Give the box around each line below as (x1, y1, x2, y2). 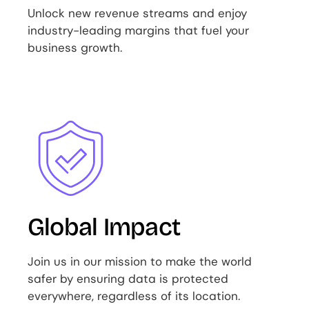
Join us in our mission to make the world (27, 254, 252, 270)
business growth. (27, 40, 122, 56)
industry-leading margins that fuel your (27, 23, 249, 39)
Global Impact (27, 212, 181, 243)
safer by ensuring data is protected (27, 271, 228, 287)
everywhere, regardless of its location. (27, 288, 240, 304)
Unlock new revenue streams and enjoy (27, 6, 247, 21)
